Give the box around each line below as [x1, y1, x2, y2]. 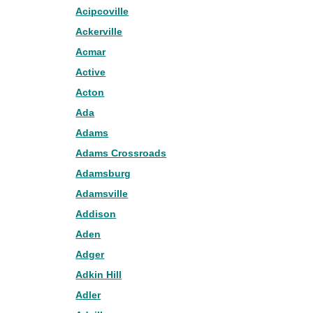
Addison [75, 208, 117, 219]
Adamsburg [75, 168, 131, 179]
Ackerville [75, 26, 123, 37]
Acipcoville [75, 6, 129, 17]
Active [75, 66, 106, 78]
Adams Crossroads [75, 147, 167, 159]
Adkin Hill [75, 269, 122, 280]
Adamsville [75, 188, 129, 199]
